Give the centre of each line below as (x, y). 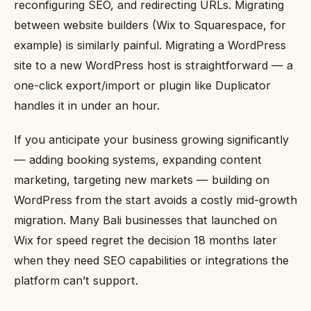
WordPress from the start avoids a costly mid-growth (155, 200)
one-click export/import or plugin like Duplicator (142, 86)
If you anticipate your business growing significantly (151, 139)
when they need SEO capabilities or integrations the (151, 260)
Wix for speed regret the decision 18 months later (145, 240)
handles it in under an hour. (87, 106)
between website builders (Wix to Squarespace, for (150, 25)
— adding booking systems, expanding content (138, 159)
